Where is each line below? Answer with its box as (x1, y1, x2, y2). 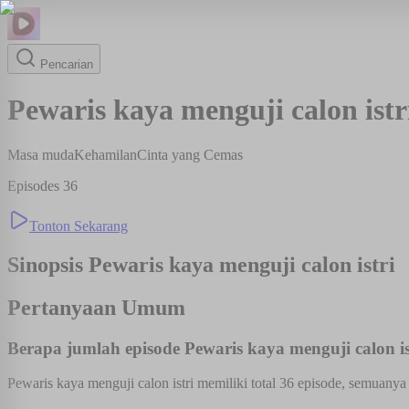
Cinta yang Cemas (137, 146, 243, 163)
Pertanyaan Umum (7, 295, 185, 320)
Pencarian (37, 58, 93, 71)
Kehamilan (74, 146, 137, 163)
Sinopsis (7, 252, 89, 277)
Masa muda (7, 146, 74, 163)
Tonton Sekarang (29, 217, 128, 234)
